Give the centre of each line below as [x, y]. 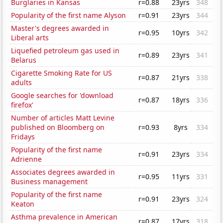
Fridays [23, 137]
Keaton [23, 204]
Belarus [24, 60]
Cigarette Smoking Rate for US [62, 73]
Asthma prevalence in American [64, 217]
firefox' [22, 105]
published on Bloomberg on [58, 127]
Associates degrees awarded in [63, 172]
